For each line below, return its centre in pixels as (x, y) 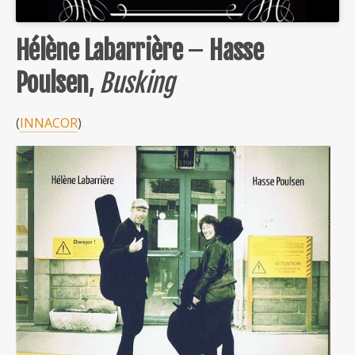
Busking (139, 83)
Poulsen (52, 83)
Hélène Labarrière (99, 50)
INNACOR (49, 122)
